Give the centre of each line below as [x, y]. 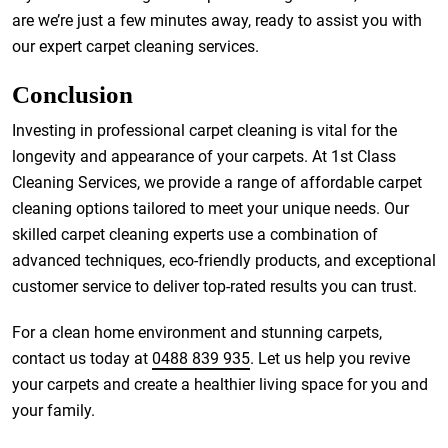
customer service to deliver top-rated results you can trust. [214, 286]
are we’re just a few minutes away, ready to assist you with [217, 20]
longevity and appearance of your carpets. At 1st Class [204, 156]
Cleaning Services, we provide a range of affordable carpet [217, 182]
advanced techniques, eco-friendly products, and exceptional [224, 260]
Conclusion [72, 94]
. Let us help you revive [330, 358]
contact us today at [82, 358]
